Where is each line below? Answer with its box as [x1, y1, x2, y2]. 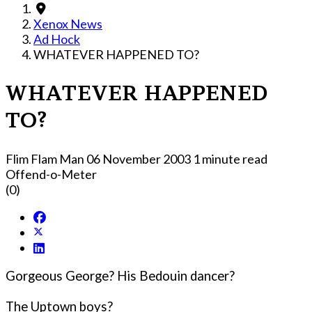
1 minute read [193, 150, 267, 166]
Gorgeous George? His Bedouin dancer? [6, 268, 235, 284]
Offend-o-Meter [6, 166, 97, 182]
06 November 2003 [86, 150, 193, 166]
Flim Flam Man [6, 150, 84, 166]
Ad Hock [33, 31, 80, 47]
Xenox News [33, 16, 102, 31]
